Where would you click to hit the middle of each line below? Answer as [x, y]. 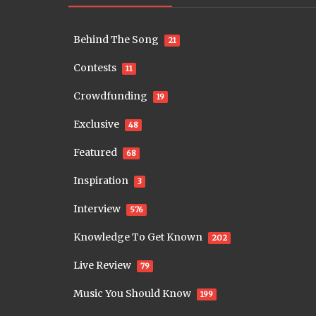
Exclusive [96, 124]
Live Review [102, 265]
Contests [95, 67]
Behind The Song [116, 39]
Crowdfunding [110, 96]
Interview [97, 208]
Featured [95, 152]
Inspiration [101, 180]
